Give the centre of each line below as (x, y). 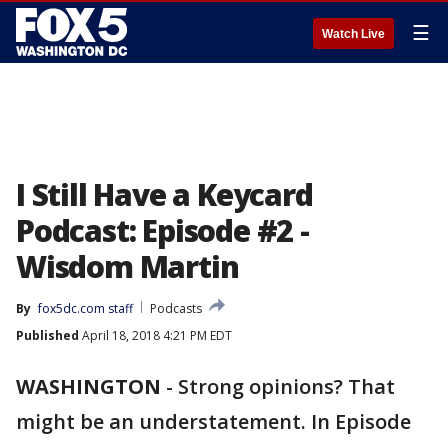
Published (47, 335)
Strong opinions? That (286, 386)
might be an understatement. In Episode (213, 421)
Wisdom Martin (127, 266)
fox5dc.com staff (85, 308)
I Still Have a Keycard (164, 194)
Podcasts (176, 308)
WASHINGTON (88, 386)
